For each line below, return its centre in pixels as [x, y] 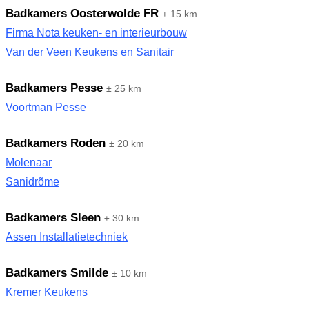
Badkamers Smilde [57, 273]
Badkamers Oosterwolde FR [82, 13]
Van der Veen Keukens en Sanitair [90, 52]
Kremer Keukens [47, 292]
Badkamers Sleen [53, 218]
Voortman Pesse [46, 107]
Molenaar [29, 162]
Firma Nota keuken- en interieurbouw [96, 33]
